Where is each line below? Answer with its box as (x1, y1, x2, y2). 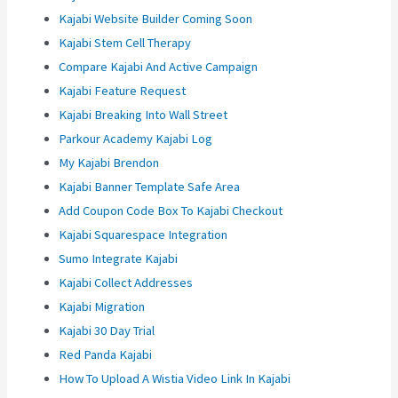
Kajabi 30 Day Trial (59, 322, 155, 339)
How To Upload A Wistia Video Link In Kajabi (59, 370, 291, 387)
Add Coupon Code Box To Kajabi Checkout (59, 203, 283, 219)
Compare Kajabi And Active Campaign (59, 59, 259, 76)
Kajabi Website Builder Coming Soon (59, 11, 253, 28)
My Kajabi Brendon (59, 155, 160, 171)
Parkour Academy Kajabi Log (59, 131, 213, 147)
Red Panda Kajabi (59, 346, 153, 363)
